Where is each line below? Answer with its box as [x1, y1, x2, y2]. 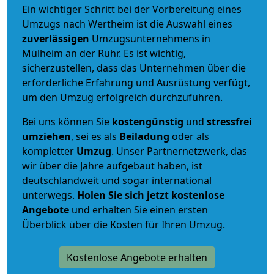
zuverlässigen [22, 31, 92, 45]
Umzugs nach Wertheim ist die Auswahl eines [22, 17, 232, 31]
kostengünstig [112, 114, 183, 128]
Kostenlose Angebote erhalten [67, 250, 207, 264]
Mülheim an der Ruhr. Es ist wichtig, [22, 46, 186, 60]
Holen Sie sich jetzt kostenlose [77, 188, 224, 202]
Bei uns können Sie [22, 114, 112, 128]
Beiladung [119, 129, 169, 143]
